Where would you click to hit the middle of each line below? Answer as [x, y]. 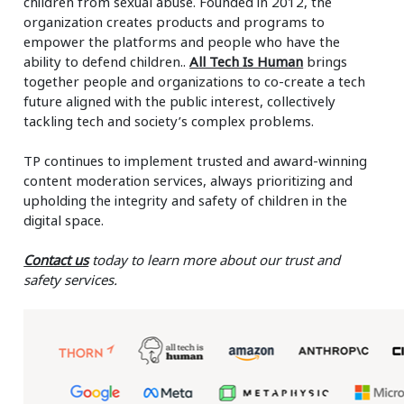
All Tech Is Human [247, 61]
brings [326, 61]
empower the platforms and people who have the [182, 41]
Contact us [56, 259]
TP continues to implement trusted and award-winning [196, 160]
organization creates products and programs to [174, 21]
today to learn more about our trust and [215, 259]
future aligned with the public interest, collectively [180, 101]
